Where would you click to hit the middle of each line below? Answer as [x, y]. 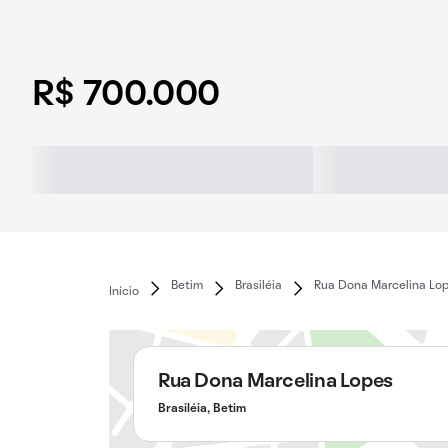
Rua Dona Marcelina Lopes [275, 382]
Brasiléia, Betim [201, 409]
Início [123, 291]
